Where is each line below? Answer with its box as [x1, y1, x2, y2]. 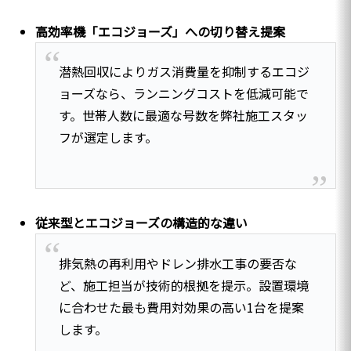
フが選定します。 [58, 128, 157, 147]
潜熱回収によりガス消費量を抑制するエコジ [58, 62, 309, 81]
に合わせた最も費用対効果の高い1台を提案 [58, 297, 304, 317]
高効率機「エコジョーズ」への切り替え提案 [35, 21, 286, 41]
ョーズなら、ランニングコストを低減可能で [58, 84, 309, 103]
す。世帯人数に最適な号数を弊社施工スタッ [58, 106, 308, 125]
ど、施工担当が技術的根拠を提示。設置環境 [58, 275, 309, 295]
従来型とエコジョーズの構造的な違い [35, 213, 248, 233]
